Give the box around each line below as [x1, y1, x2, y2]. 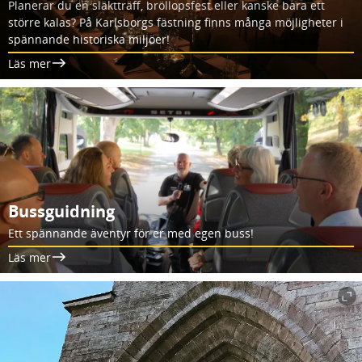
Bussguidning [8, 200, 115, 222]
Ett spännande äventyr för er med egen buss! [8, 225, 254, 241]
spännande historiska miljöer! [8, 31, 170, 47]
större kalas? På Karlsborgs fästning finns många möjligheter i [8, 14, 343, 30]
